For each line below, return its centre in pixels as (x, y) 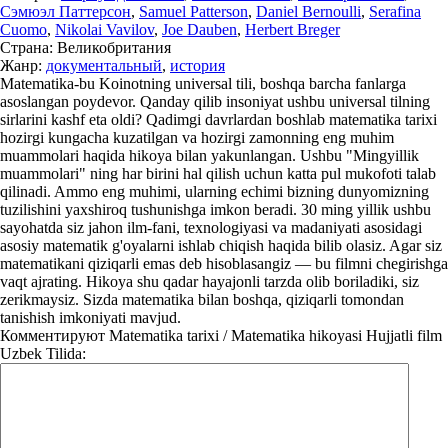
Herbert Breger (292, 29)
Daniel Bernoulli (308, 11)
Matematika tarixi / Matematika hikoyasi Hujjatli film (273, 335)
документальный (104, 65)
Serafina (395, 11)
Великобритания (112, 47)
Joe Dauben (199, 29)
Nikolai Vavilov (104, 29)
